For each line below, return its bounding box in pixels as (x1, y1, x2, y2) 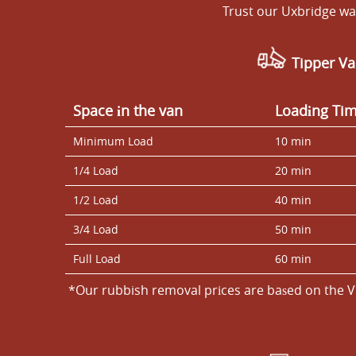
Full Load (73, 250, 121, 266)
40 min (275, 192, 311, 207)
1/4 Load (73, 162, 118, 178)
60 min (275, 250, 311, 266)
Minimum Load (73, 133, 153, 149)
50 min (275, 221, 311, 237)
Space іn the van (73, 100, 183, 120)
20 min (275, 162, 311, 178)
